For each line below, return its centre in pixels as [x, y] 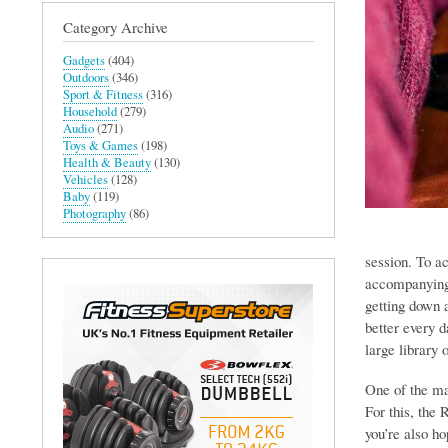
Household [90, 111]
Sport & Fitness [103, 94]
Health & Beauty [107, 162]
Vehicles [85, 179]
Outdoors [86, 77]
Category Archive [115, 26]
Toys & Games [100, 145]
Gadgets [84, 60]
